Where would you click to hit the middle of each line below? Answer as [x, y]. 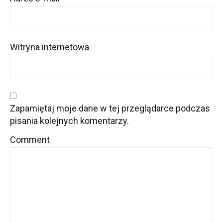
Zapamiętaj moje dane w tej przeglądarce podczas [110, 108]
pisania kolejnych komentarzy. [69, 121]
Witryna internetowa [50, 47]
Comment [30, 140]
